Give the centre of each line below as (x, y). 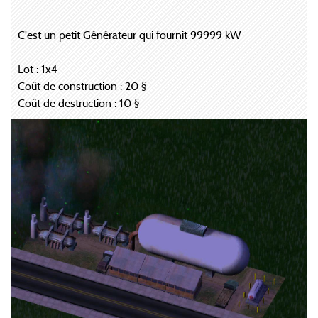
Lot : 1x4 (38, 69)
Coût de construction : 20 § (82, 86)
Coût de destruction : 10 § (78, 103)
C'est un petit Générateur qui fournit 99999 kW (130, 35)
